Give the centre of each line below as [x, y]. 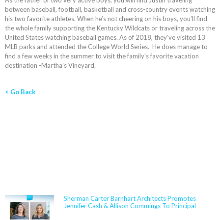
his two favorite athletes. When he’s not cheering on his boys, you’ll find [106, 19]
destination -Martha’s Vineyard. [50, 66]
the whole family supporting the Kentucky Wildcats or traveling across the [110, 28]
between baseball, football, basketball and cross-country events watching [110, 10]
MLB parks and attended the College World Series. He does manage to [106, 47]
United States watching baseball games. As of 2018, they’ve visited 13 [105, 38]
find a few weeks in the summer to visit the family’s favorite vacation [102, 56]
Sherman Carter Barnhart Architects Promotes [130, 199]
